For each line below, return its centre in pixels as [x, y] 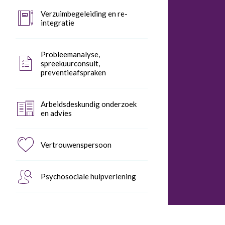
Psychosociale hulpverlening [88, 176]
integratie [58, 23]
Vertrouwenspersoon [76, 145]
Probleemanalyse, [70, 54]
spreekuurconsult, [70, 63]
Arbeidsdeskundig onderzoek [89, 104]
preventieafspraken [73, 72]
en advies [56, 113]
